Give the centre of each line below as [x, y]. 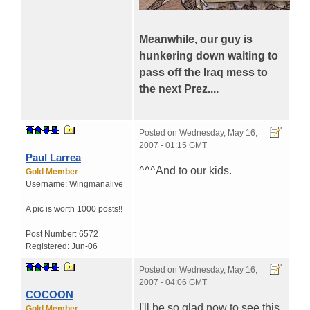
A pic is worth [50, 209]
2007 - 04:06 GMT [173, 283]
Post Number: [52, 234]
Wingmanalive [96, 184]
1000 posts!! [100, 209]
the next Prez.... [179, 89]
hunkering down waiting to [209, 56]
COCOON [49, 295]
